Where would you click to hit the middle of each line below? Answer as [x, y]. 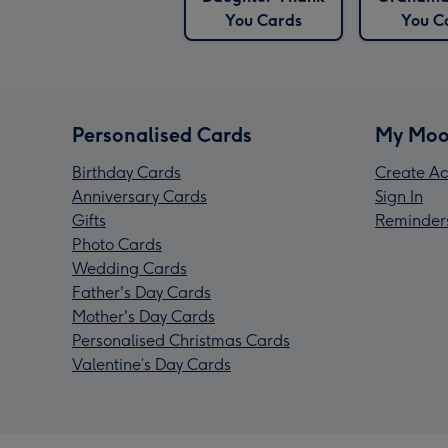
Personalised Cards [162, 135]
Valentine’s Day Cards [151, 365]
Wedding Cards [129, 269]
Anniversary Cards [139, 197]
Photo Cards [117, 245]
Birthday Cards [126, 173]
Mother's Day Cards [143, 317]
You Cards [263, 21]
